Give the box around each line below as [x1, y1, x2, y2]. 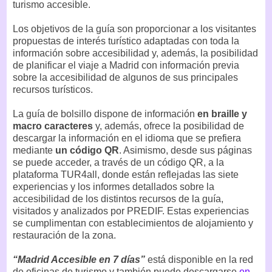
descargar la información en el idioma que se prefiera [13, 133, 241, 144]
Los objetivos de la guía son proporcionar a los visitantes [13, 24, 256, 35]
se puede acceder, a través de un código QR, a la [13, 157, 224, 168]
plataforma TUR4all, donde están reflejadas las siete [13, 169, 239, 180]
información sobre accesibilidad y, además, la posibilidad [13, 48, 258, 59]
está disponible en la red [148, 254, 253, 265]
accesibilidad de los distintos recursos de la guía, [13, 194, 223, 205]
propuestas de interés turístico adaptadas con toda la [13, 36, 239, 47]
